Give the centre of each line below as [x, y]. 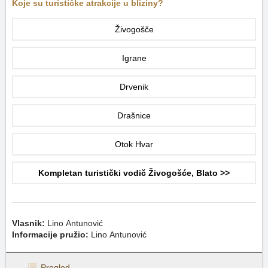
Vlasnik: [28, 223]
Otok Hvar [134, 144]
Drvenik [134, 87]
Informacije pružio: [50, 234]
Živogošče [134, 29]
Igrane [134, 58]
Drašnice [134, 115]
